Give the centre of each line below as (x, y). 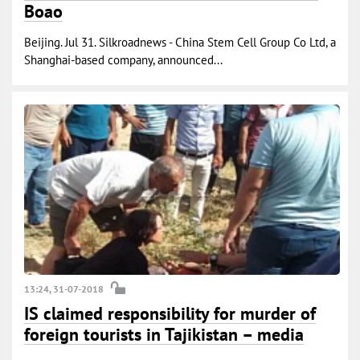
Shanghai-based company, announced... (123, 60)
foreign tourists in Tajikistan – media (164, 335)
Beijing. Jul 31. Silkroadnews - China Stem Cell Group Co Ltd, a (180, 43)
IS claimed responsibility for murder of (170, 314)
